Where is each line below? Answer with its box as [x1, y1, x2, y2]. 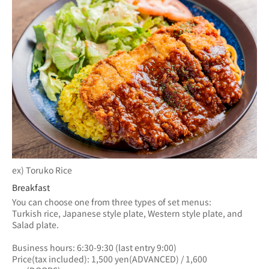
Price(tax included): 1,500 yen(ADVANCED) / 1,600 [12, 253, 207, 265]
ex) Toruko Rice [12, 164, 72, 176]
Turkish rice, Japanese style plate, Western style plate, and [12, 207, 243, 219]
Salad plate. [12, 219, 59, 231]
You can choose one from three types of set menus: [12, 196, 213, 208]
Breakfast [12, 181, 50, 193]
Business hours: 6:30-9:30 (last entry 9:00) [12, 241, 177, 253]
